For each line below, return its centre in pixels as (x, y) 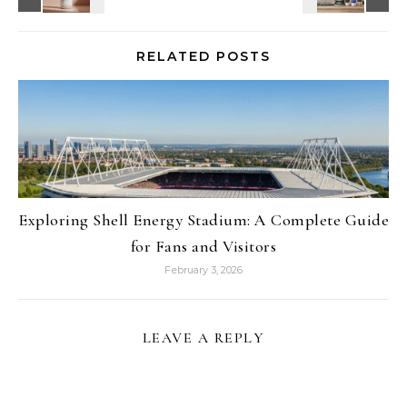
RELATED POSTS (203, 56)
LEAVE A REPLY (203, 338)
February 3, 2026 (203, 269)
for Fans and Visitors (203, 246)
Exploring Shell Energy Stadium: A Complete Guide (203, 219)
